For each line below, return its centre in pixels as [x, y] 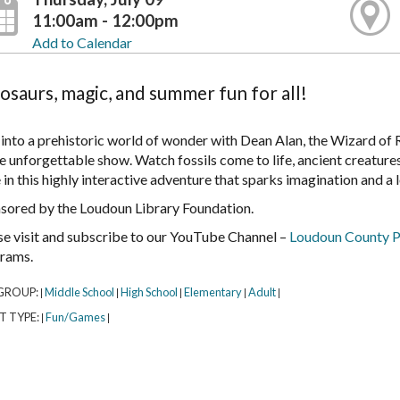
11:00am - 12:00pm [105, 20]
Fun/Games [75, 317]
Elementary [212, 292]
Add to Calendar [82, 42]
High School [149, 292]
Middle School [79, 292]
